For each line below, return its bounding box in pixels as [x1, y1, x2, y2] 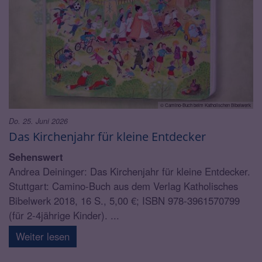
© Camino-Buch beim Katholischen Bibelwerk [160, 101, 251, 108]
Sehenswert [9, 149, 63, 164]
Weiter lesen [16, 229, 70, 243]
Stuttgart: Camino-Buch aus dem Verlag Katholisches [9, 178, 238, 193]
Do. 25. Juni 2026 [9, 115, 68, 126]
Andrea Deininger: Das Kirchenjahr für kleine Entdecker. [9, 164, 250, 178]
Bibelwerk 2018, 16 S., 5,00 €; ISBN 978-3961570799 [9, 193, 240, 208]
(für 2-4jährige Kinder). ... [9, 208, 119, 222]
